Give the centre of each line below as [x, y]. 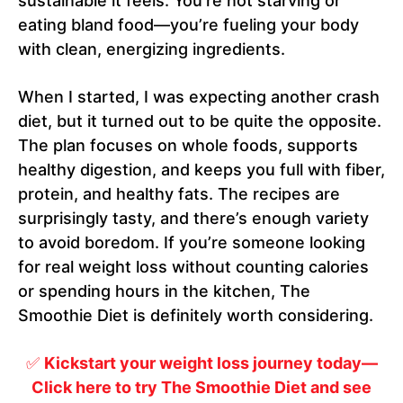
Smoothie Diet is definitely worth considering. [196, 316]
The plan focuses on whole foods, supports [188, 146]
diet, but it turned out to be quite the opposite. [200, 121]
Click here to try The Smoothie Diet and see [201, 388]
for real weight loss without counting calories [193, 267]
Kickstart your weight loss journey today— [210, 363]
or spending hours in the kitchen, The [164, 291]
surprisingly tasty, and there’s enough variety [193, 219]
